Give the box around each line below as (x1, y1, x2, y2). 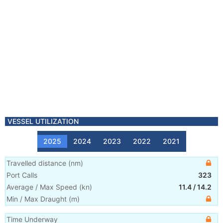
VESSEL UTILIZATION (7, 117, 79, 125)
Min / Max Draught (6, 195, 67, 203)
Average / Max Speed (6, 183, 77, 191)
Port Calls (6, 171, 37, 179)
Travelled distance (6, 159, 66, 167)
